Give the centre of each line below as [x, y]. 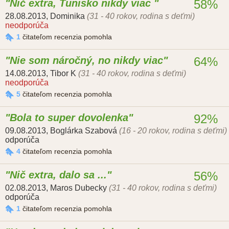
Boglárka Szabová [84, 131]
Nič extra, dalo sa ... [58, 175]
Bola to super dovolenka [69, 118]
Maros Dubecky [78, 188]
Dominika [67, 16]
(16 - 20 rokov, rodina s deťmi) [173, 131]
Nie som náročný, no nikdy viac [86, 61]
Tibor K [63, 74]
